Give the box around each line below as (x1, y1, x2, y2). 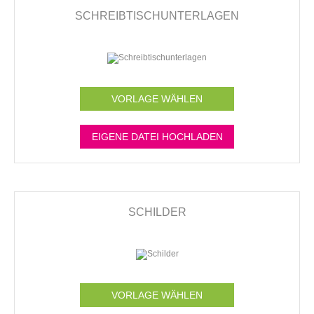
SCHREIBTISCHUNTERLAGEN (75, 9, 239, 22)
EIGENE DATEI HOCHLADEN (91, 130, 223, 142)
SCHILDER (128, 205, 186, 218)
